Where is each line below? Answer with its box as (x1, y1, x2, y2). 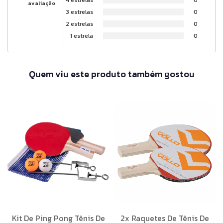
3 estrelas (66, 7, 93, 16)
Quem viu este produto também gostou (28, 67, 195, 81)
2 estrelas (66, 19, 93, 28)
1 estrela (70, 31, 93, 40)
